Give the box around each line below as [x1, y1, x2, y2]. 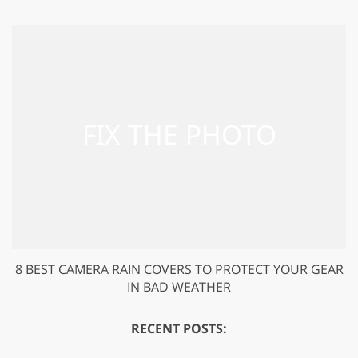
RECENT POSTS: [131, 319, 227, 337]
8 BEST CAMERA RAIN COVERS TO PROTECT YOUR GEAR [14, 260, 344, 278]
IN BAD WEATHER [127, 277, 231, 296]
